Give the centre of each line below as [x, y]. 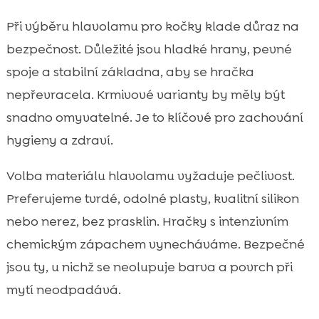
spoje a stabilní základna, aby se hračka [130, 72]
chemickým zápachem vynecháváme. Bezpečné [155, 245]
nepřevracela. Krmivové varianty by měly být [145, 95]
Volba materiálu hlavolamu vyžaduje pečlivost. [150, 176]
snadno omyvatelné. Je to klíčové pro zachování [155, 118]
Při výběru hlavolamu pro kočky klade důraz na [152, 27]
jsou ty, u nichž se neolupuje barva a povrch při [149, 267]
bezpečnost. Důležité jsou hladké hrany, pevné [149, 49]
